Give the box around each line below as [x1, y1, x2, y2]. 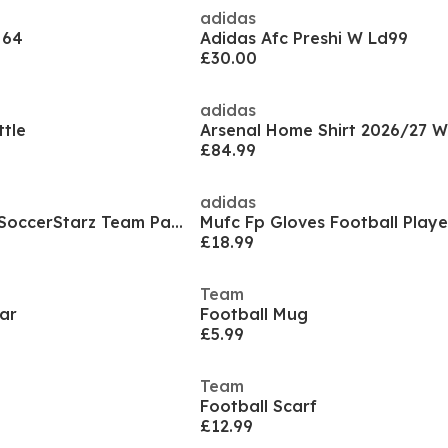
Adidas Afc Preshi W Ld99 [200, 28, 408, 48]
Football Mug [200, 304, 308, 324]
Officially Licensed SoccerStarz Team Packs [171, 212, 183, 232]
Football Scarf [200, 396, 317, 416]
